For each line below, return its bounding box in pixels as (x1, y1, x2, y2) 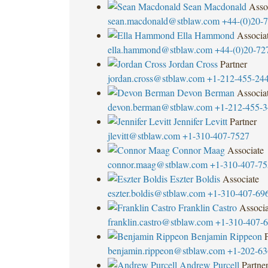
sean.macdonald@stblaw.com (107, 14, 220, 27)
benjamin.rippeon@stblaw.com (107, 243, 225, 257)
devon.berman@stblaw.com (107, 100, 212, 113)
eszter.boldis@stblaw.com (107, 186, 205, 199)
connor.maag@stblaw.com (107, 157, 208, 170)
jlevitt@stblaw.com (107, 129, 180, 142)
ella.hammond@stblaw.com (107, 42, 212, 56)
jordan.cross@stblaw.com (107, 71, 205, 84)
